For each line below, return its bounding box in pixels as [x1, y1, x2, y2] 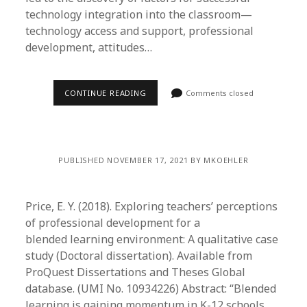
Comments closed [184, 88, 254, 98]
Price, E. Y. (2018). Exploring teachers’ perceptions [25, 199, 278, 214]
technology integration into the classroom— [25, 7, 253, 22]
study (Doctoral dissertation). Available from [25, 248, 253, 263]
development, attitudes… [25, 40, 153, 55]
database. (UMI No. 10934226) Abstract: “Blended [25, 281, 277, 296]
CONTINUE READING [64, 88, 147, 98]
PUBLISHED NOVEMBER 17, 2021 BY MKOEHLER [58, 155, 249, 165]
